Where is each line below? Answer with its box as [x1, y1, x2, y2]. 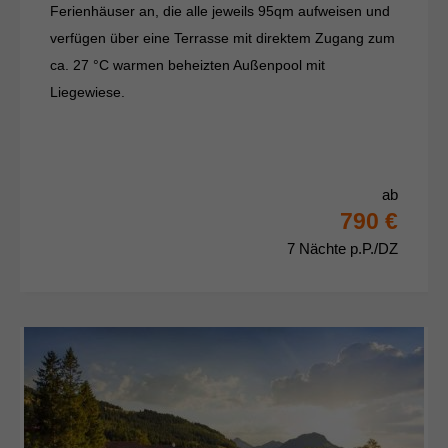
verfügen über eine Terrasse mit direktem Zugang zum [50, 30, 395, 47]
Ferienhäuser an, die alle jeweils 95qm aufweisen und [50, 3, 390, 20]
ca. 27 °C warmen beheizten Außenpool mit [50, 57, 325, 74]
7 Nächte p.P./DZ [287, 240, 398, 258]
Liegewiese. [50, 84, 125, 101]
